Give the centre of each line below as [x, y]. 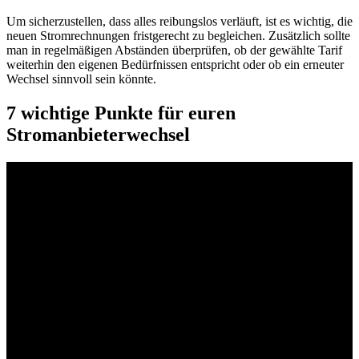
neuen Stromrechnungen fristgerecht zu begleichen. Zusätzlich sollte [178, 35]
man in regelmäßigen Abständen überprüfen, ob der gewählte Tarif [174, 50]
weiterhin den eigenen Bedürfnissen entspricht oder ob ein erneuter [175, 64]
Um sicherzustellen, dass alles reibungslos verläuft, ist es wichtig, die [179, 21]
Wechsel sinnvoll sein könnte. [81, 79]
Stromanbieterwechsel [98, 134]
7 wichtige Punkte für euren [121, 113]
